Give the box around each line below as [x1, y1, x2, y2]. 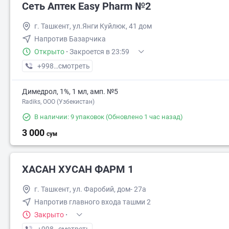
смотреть [58, 62, 90, 70]
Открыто [34, 48, 64, 56]
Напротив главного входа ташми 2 [34, 198, 151, 206]
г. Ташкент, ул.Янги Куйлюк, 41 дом [34, 22, 152, 30]
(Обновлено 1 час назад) [104, 113, 183, 121]
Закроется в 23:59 [70, 48, 129, 56]
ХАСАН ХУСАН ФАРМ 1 [22, 163, 133, 175]
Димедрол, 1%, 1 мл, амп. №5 [22, 87, 118, 96]
